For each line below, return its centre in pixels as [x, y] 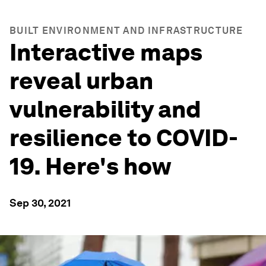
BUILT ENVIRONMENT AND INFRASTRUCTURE [126, 31]
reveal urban [81, 81]
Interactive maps [106, 52]
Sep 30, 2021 [40, 203]
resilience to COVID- [124, 138]
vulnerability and [105, 109]
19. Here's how [90, 166]
